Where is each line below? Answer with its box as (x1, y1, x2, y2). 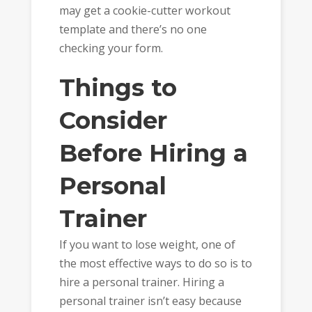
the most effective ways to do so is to (58, 255, 252, 271)
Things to (58, 72, 177, 102)
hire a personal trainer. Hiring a (58, 274, 224, 290)
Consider (58, 105, 167, 135)
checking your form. (58, 40, 163, 56)
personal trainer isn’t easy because (58, 292, 242, 309)
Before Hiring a (58, 138, 248, 168)
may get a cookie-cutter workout (58, 3, 231, 19)
